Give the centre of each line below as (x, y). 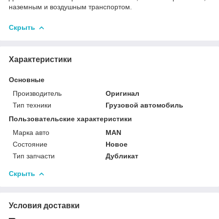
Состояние (30, 144)
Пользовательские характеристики (70, 119)
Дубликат (122, 156)
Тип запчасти (34, 156)
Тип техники (32, 105)
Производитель (37, 93)
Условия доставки (44, 206)
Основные (27, 80)
